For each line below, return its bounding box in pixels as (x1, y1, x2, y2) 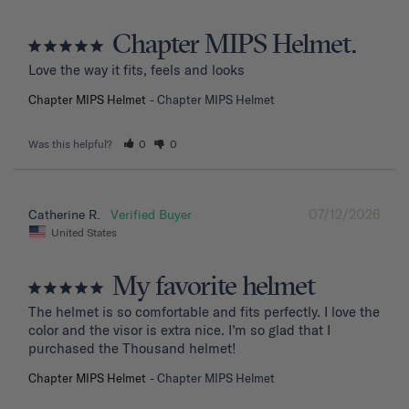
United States (51, 225, 117, 239)
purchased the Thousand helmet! (28, 339, 236, 357)
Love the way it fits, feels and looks (28, 61, 245, 79)
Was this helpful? (28, 137, 115, 152)
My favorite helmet (112, 268, 315, 306)
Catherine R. (28, 206, 100, 224)
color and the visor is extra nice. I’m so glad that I (28, 320, 330, 339)
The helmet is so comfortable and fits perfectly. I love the (28, 302, 380, 320)
